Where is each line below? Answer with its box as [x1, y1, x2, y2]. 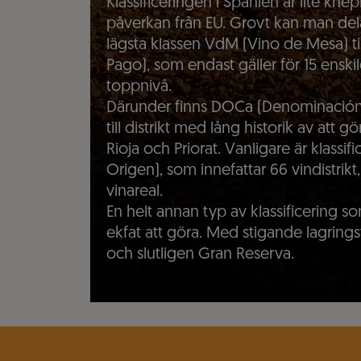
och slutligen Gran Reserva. [106, 247, 294, 263]
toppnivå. [106, 79, 172, 96]
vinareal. [106, 184, 163, 201]
